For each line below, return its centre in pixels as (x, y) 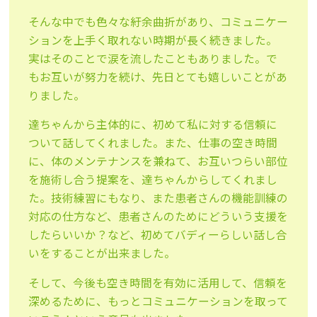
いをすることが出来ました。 (102, 253)
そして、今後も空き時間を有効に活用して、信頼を (158, 283)
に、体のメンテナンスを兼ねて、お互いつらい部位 (158, 161)
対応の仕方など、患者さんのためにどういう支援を (158, 217)
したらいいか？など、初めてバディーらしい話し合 (158, 235)
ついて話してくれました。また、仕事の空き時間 (153, 143)
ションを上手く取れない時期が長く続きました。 (153, 40)
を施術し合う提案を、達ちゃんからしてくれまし (153, 180)
